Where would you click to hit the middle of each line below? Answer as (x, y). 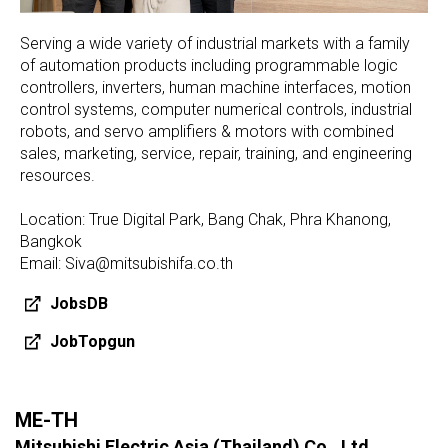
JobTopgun (92, 341)
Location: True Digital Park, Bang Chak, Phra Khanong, (205, 219)
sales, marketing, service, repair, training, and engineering (216, 153)
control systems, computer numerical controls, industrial (216, 109)
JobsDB (79, 303)
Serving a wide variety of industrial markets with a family (215, 43)
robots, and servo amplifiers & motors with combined (207, 131)
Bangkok (51, 241)
